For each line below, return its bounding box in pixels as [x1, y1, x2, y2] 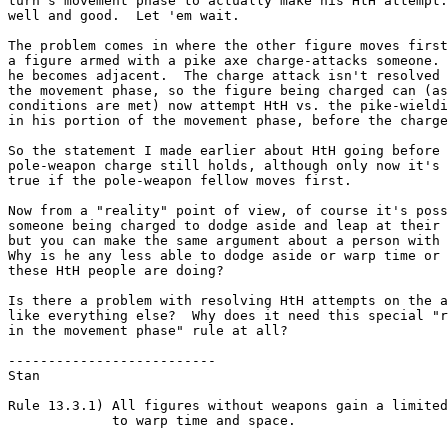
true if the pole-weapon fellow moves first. [8, 172, 368, 188]
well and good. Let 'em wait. [8, 7, 240, 23]
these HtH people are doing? [8, 262, 224, 278]
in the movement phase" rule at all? [8, 322, 288, 338]
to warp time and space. [8, 412, 296, 428]
